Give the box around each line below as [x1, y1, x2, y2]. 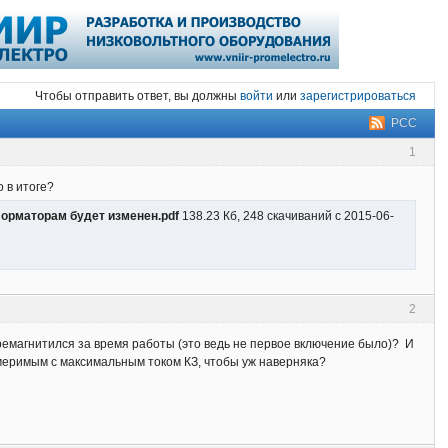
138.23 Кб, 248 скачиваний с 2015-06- [179, 209, 395, 224]
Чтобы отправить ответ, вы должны [34, 89, 240, 104]
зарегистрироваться [299, 89, 416, 104]
